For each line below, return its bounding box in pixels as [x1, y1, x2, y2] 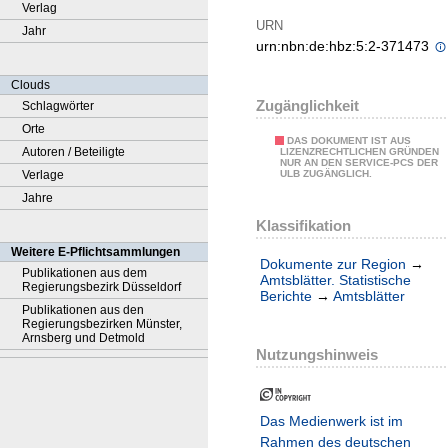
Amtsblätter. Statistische [260, 272, 411, 289]
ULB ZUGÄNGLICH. [280, 168, 372, 180]
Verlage [22, 168, 64, 182]
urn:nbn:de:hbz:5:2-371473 [256, 38, 433, 55]
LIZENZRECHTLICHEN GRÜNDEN [280, 146, 439, 158]
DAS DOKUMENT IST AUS [287, 135, 411, 147]
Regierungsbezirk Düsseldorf [22, 280, 181, 294]
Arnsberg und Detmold [22, 331, 145, 345]
